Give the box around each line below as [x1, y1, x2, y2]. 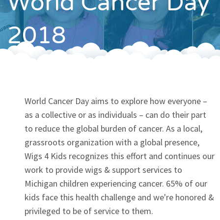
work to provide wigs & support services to [25, 164, 182, 176]
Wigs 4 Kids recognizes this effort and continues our [25, 150, 215, 162]
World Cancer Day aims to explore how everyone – [25, 95, 207, 107]
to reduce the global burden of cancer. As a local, [25, 123, 202, 135]
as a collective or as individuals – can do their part [25, 109, 206, 121]
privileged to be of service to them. [25, 205, 153, 217]
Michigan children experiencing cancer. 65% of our [25, 178, 207, 190]
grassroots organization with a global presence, [25, 137, 199, 148]
